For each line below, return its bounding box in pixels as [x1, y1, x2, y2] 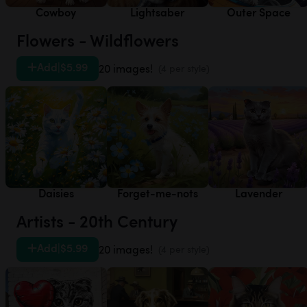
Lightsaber [130, 4, 185, 21]
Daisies [38, 185, 74, 201]
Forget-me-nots [116, 185, 198, 201]
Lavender [235, 185, 283, 201]
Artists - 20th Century [16, 209, 177, 233]
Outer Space [227, 4, 291, 21]
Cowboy [36, 4, 77, 21]
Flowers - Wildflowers [16, 28, 179, 52]
